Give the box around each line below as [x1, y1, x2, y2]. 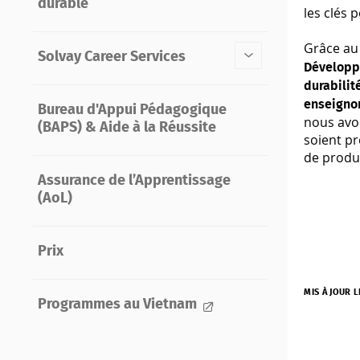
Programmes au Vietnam [37, 297, 200, 313]
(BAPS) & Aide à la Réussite [37, 121, 216, 136]
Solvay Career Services [37, 50, 186, 65]
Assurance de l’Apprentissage [37, 174, 231, 189]
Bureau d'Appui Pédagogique [37, 103, 227, 118]
